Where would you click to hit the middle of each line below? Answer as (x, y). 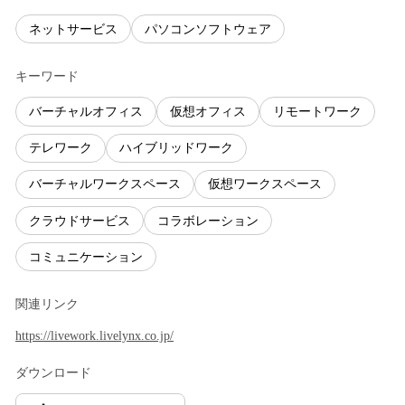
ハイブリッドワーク (176, 148)
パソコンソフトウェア (208, 29)
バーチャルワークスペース (105, 184)
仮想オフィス (208, 111)
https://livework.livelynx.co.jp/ (94, 336)
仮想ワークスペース (265, 184)
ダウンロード (53, 373)
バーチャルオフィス (86, 111)
